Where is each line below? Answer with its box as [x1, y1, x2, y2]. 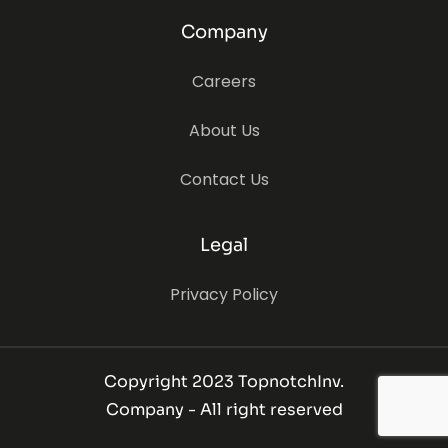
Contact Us [179, 167, 269, 191]
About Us [188, 118, 260, 142]
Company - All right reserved [105, 398, 343, 420]
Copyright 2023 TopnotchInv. [104, 370, 344, 392]
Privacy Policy [170, 282, 278, 306]
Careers [192, 69, 256, 93]
